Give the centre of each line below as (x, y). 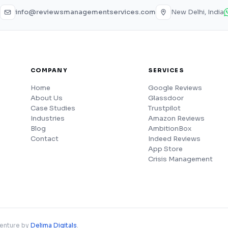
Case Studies (53, 108)
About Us (46, 98)
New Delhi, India (197, 12)
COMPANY (49, 70)
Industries (47, 118)
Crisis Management (180, 159)
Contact (44, 139)
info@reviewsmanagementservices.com (85, 12)
